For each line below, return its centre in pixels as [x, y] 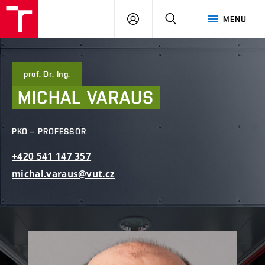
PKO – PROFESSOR [49, 131]
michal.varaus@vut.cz [64, 174]
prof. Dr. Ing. [47, 74]
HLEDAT [192, 18]
